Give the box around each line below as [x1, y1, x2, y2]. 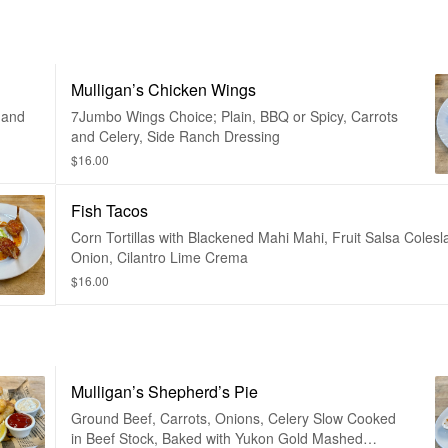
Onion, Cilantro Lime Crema [71, 247, 248, 267]
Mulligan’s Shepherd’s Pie [71, 380, 258, 403]
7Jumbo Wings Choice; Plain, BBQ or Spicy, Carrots [71, 106, 398, 126]
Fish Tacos [71, 199, 148, 222]
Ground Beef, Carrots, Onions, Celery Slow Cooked [71, 408, 396, 428]
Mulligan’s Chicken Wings [71, 78, 256, 101]
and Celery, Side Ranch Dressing [71, 126, 280, 146]
